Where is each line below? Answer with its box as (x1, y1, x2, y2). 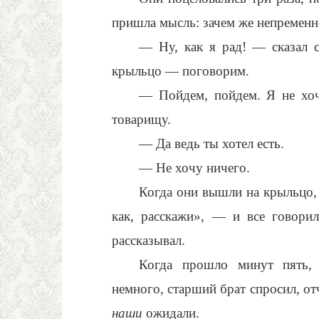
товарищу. (112, 112, 171, 127)
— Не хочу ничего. (139, 160, 251, 175)
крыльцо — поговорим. (112, 63, 249, 78)
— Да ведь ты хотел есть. (139, 136, 285, 151)
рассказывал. (112, 233, 185, 248)
